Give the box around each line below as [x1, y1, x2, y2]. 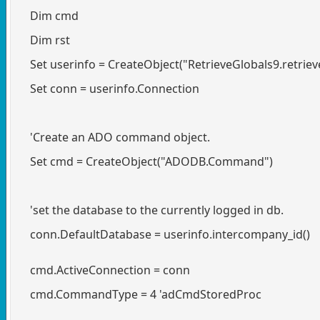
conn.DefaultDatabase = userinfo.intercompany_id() [19, 226, 310, 242]
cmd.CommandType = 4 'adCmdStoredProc [19, 286, 261, 302]
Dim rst [19, 31, 70, 48]
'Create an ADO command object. [19, 129, 210, 145]
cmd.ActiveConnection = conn [19, 261, 190, 278]
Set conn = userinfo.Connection [19, 80, 199, 96]
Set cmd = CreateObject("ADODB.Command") [19, 153, 273, 169]
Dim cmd [19, 7, 79, 24]
